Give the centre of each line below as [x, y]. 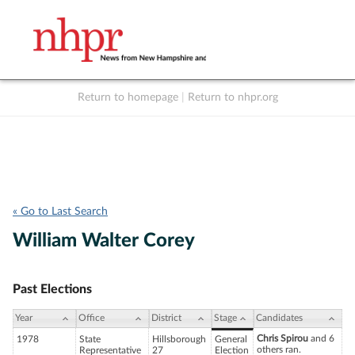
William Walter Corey [104, 241]
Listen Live [184, 114]
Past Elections [52, 289]
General [231, 340]
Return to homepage [128, 97]
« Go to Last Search [60, 212]
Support [282, 114]
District [166, 318]
